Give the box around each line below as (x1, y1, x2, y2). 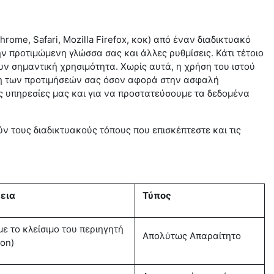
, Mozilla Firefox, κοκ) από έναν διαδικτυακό (58, 34, 251, 45)
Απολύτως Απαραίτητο (143, 230, 241, 242)
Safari (33, 34, 58, 45)
